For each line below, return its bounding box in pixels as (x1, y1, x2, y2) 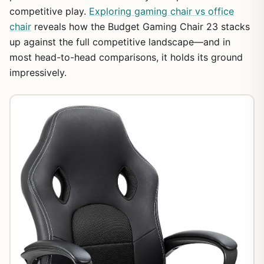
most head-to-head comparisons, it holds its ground (9, 51, 243, 63)
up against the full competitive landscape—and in (9, 35, 230, 48)
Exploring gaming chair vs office (89, 5, 234, 17)
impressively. (9, 66, 67, 78)
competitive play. (9, 5, 89, 17)
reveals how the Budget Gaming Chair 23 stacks (31, 20, 250, 32)
